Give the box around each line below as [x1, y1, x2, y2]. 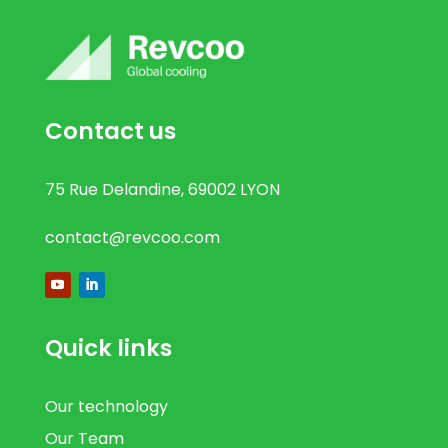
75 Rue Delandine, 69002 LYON [44, 177, 280, 201]
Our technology [44, 395, 168, 419]
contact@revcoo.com [44, 225, 220, 249]
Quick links [44, 332, 172, 365]
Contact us [44, 114, 176, 147]
